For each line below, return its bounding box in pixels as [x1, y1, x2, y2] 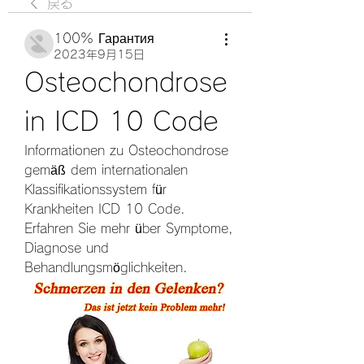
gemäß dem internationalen [24, 163, 188, 176]
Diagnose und [24, 241, 109, 254]
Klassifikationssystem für [24, 183, 167, 196]
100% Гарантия [54, 32, 154, 45]
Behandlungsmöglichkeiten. [24, 261, 188, 274]
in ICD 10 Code [24, 108, 219, 134]
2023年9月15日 [54, 49, 145, 60]
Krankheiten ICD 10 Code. [24, 202, 185, 215]
